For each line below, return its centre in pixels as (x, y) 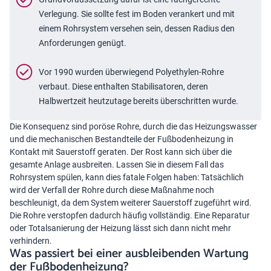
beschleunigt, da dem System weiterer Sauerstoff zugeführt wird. (131, 202)
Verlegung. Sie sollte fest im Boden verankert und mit (137, 14)
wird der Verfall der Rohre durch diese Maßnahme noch (112, 190)
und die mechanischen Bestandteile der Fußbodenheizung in (122, 139)
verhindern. (31, 240)
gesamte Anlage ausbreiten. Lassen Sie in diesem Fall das (117, 164)
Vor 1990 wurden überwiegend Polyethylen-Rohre (131, 72)
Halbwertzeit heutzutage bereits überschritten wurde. (139, 101)
